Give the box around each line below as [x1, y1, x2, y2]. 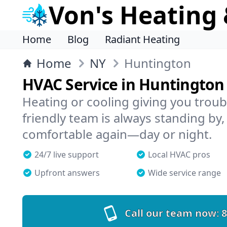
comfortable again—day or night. [22, 126, 212, 142]
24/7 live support [34, 149, 99, 160]
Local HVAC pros [148, 149, 210, 160]
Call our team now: [124, 206, 219, 220]
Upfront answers [34, 167, 100, 178]
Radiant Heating [105, 32, 180, 46]
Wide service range [148, 167, 221, 178]
